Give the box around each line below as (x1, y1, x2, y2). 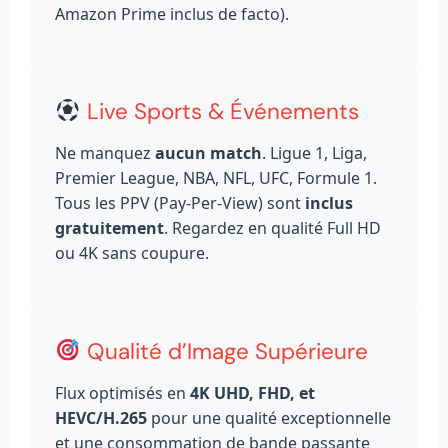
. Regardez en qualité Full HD (164, 217, 381, 240)
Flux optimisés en (55, 382, 190, 405)
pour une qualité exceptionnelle (147, 407, 391, 430)
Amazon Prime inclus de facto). (55, 2, 289, 25)
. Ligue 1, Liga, (262, 142, 367, 165)
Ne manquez (55, 142, 155, 165)
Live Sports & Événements (80, 97, 359, 127)
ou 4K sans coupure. (55, 242, 209, 265)
